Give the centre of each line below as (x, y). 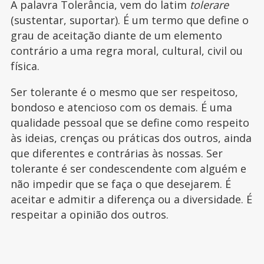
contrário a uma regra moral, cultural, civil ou (126, 50)
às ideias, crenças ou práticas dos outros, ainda (131, 138)
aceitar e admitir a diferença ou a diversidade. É (131, 199)
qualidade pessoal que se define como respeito (130, 122)
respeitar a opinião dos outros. (89, 214)
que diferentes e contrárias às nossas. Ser (116, 153)
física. (25, 66)
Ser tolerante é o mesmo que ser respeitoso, (124, 92)
